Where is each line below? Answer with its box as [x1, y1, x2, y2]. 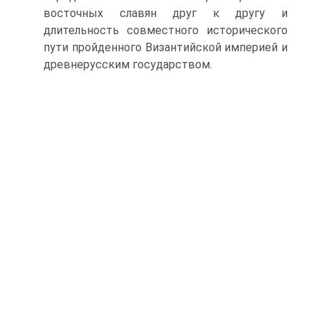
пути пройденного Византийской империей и [43, 41, 288, 54]
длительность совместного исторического [43, 23, 288, 37]
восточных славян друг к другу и [43, 6, 288, 20]
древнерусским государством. [43, 58, 212, 71]
